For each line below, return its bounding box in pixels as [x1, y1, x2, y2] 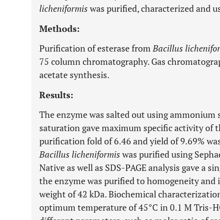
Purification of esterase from [39, 42, 153, 54]
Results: [39, 89, 73, 101]
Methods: [39, 23, 80, 34]
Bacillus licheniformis [39, 148, 120, 160]
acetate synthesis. [39, 69, 110, 81]
